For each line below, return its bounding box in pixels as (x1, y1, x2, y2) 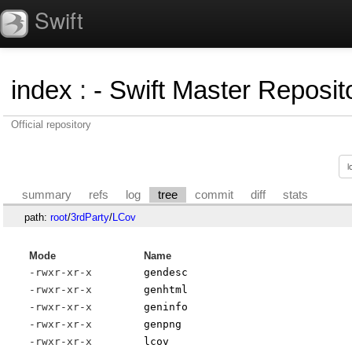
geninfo (144, 301, 189, 313)
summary (22, 188, 72, 201)
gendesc (144, 266, 189, 279)
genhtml (144, 284, 189, 296)
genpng (144, 318, 182, 331)
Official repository (11, 119, 91, 130)
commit (195, 188, 234, 201)
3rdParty (70, 211, 109, 223)
